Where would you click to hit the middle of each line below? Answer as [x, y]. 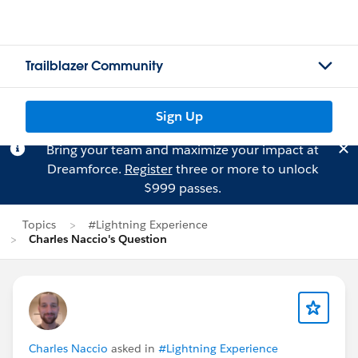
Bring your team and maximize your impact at [182, 150]
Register [148, 169]
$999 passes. [182, 188]
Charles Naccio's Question [98, 239]
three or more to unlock [245, 169]
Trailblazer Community [94, 66]
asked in [133, 348]
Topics [39, 225]
